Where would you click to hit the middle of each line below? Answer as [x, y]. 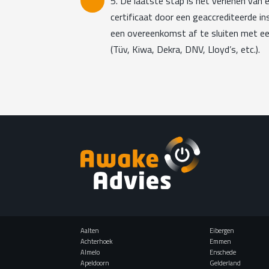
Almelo [90, 252]
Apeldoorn [95, 263]
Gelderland [225, 263]
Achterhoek [97, 241]
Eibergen [222, 230]
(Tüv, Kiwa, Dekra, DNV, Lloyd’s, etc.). [186, 50]
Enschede [223, 252]
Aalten [90, 230]
